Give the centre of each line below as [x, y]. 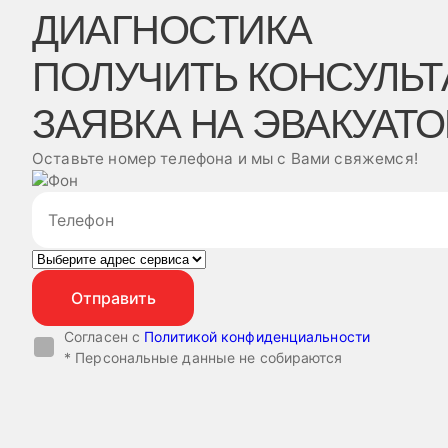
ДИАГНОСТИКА [172, 30]
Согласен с [104, 336]
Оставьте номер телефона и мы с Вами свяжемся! [225, 158]
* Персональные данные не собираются [203, 357]
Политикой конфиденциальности [257, 336]
